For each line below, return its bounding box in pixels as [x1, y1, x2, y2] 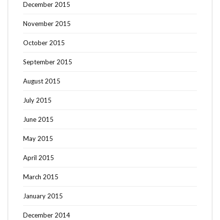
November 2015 [23, 20, 71, 28]
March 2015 [23, 173, 58, 181]
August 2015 [23, 77, 60, 85]
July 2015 [23, 96, 52, 105]
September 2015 [23, 58, 72, 66]
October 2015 [23, 39, 65, 47]
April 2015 [23, 154, 54, 162]
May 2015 [23, 135, 53, 143]
